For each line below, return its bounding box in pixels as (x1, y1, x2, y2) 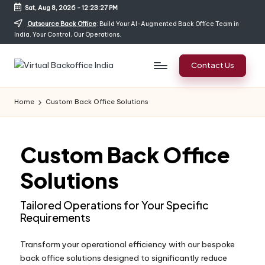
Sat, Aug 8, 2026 (24, 4, 76, 12)
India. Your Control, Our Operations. (14, 31, 121, 39)
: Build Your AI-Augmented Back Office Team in (96, 20, 239, 28)
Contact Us (190, 60, 234, 70)
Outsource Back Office (27, 20, 96, 28)
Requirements (20, 211, 91, 225)
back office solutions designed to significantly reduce (20, 253, 227, 264)
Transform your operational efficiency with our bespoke (20, 239, 235, 250)
